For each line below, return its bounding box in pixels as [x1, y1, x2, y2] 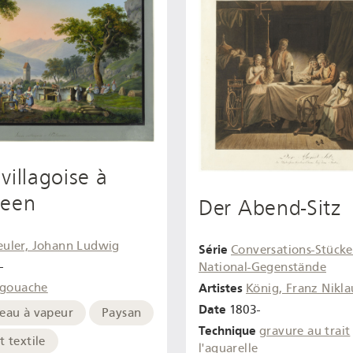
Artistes [199, 280, 243, 295]
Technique [199, 322, 256, 338]
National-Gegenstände [199, 260, 326, 275]
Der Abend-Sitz [199, 195, 341, 221]
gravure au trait [259, 323, 351, 338]
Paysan [102, 305, 142, 320]
